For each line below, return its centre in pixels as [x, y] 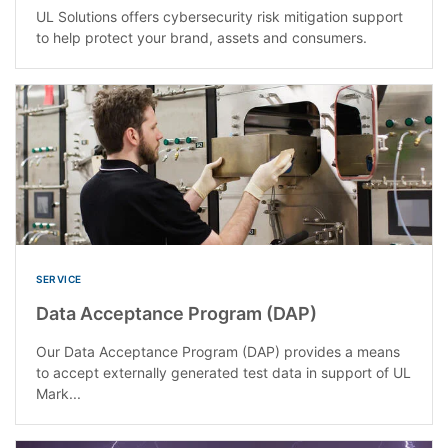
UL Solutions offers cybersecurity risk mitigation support [219, 16]
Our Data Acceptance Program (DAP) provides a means [218, 351]
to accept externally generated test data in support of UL [223, 372]
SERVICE [59, 278]
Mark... [58, 393]
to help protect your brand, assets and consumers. [201, 37]
